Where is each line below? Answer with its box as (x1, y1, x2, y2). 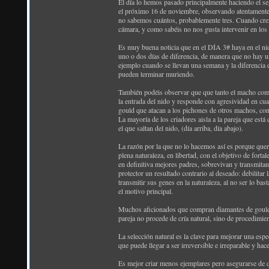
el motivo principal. (118, 186, 180, 196)
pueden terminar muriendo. (118, 69, 195, 79)
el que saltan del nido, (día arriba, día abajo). (118, 123, 243, 133)
